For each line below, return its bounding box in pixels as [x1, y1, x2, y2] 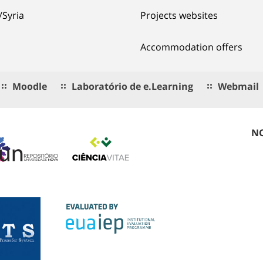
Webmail [218, 79, 259, 93]
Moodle [12, 79, 47, 93]
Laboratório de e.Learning [72, 79, 193, 93]
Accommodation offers [140, 40, 242, 53]
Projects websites [140, 8, 218, 22]
